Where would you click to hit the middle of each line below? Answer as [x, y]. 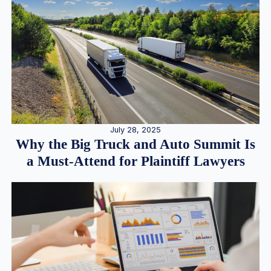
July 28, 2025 [135, 129]
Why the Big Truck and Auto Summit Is [135, 144]
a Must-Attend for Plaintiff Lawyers [135, 161]
